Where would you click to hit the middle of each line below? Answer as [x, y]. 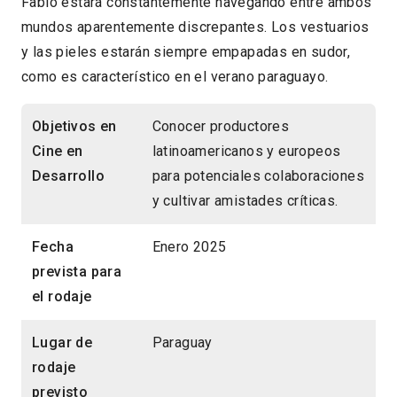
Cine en [58, 152]
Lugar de [62, 343]
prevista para [77, 272]
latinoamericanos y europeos [246, 152]
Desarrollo [69, 176]
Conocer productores [221, 127]
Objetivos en [74, 127]
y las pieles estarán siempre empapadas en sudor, [186, 52]
